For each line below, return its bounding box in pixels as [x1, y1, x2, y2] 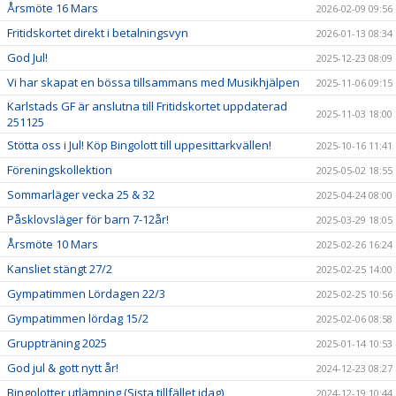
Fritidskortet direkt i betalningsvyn [7, 25, 188, 41]
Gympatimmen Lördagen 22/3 [7, 286, 165, 301]
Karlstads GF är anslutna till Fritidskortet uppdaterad [7, 98, 287, 114]
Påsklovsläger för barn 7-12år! [7, 211, 169, 227]
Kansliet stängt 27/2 [7, 261, 112, 277]
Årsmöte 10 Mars [7, 236, 98, 252]
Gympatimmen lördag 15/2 [7, 310, 148, 326]
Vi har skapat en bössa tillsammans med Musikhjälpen [7, 74, 300, 90]
